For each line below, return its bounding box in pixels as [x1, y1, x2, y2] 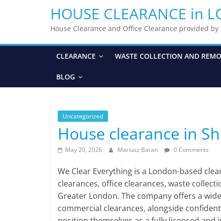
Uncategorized [63, 111, 103, 120]
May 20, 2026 [65, 145, 102, 154]
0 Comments [172, 145, 209, 154]
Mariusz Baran [117, 145, 159, 154]
